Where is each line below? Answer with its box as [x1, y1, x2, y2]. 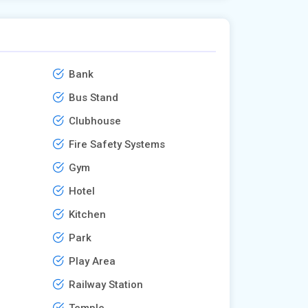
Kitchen [69, 208, 107, 221]
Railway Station [69, 278, 144, 291]
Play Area [69, 254, 116, 267]
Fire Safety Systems [69, 137, 166, 151]
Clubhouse [69, 114, 122, 127]
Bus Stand [69, 91, 119, 104]
